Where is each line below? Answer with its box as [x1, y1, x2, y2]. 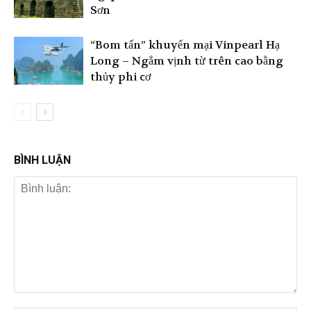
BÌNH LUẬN [14, 153, 71, 167]
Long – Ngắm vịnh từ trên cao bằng [90, 53, 283, 68]
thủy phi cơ [90, 69, 151, 84]
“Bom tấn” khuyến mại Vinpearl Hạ [90, 37, 280, 52]
